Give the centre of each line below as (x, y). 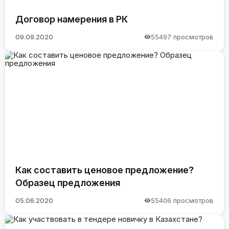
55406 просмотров (182, 201)
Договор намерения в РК (72, 19)
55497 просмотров (182, 37)
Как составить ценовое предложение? (105, 170)
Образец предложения (68, 182)
